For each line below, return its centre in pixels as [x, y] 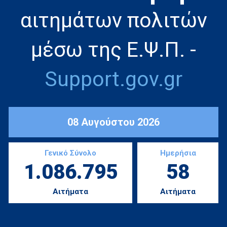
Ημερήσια [178, 153]
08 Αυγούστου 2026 [113, 122]
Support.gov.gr [113, 79]
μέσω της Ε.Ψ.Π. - [113, 49]
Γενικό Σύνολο [71, 153]
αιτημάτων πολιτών [113, 20]
